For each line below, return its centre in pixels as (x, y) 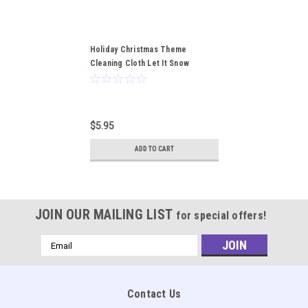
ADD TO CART (154, 149)
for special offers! (221, 216)
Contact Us (154, 294)
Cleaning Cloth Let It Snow (139, 64)
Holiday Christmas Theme (138, 50)
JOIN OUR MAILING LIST (106, 215)
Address (59, 256)
